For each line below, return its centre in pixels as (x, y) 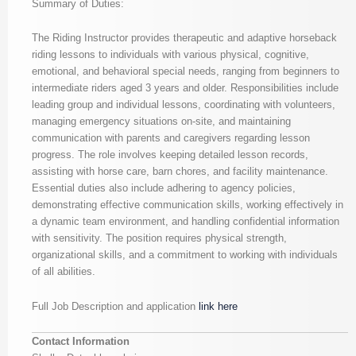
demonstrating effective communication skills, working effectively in (188, 205)
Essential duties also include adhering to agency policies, (164, 188)
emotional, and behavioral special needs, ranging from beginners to (186, 72)
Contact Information (81, 342)
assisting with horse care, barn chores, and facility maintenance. (180, 172)
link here (220, 306)
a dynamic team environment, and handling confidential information (186, 222)
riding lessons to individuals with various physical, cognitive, (170, 55)
